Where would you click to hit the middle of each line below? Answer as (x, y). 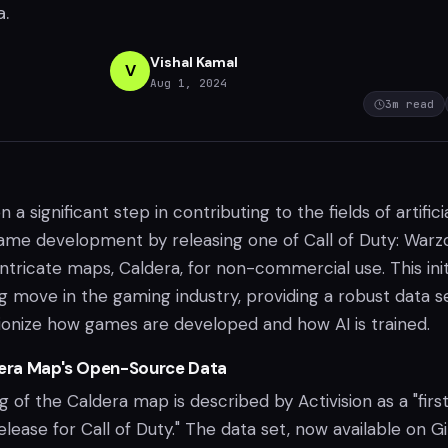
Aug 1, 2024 (188, 82)
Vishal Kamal (194, 61)
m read (413, 104)
